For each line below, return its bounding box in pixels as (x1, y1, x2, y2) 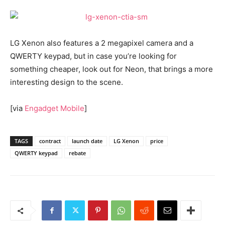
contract (39, 137, 61, 145)
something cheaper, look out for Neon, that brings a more (10, 64, 213, 74)
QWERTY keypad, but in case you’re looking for (10, 51, 177, 61)
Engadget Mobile (25, 103, 84, 113)
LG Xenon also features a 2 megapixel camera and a (10, 38, 193, 48)
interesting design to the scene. (10, 77, 123, 87)
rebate (69, 149, 86, 157)
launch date (72, 137, 102, 145)
